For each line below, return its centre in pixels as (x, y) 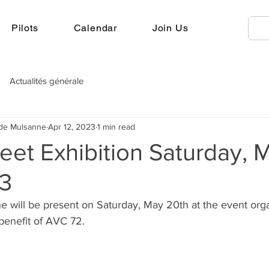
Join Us (170, 28)
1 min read (116, 127)
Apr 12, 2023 (72, 127)
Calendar (95, 28)
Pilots (25, 28)
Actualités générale (47, 81)
